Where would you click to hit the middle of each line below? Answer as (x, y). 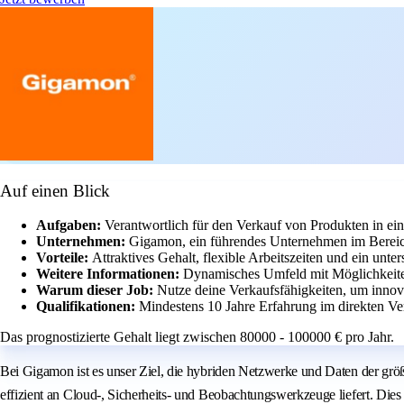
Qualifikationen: (87, 307)
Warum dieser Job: (96, 290)
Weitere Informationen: (110, 274)
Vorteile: (64, 258)
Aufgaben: (70, 225)
